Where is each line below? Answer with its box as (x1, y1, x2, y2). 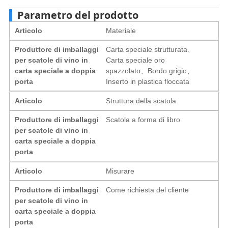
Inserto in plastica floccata (106, 77, 190, 85)
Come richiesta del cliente (106, 185, 189, 194)
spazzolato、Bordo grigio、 (106, 66, 194, 75)
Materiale (106, 26, 136, 35)
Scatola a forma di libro (106, 115, 181, 124)
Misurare (106, 166, 135, 175)
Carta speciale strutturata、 (106, 45, 195, 53)
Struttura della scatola (106, 96, 177, 105)
